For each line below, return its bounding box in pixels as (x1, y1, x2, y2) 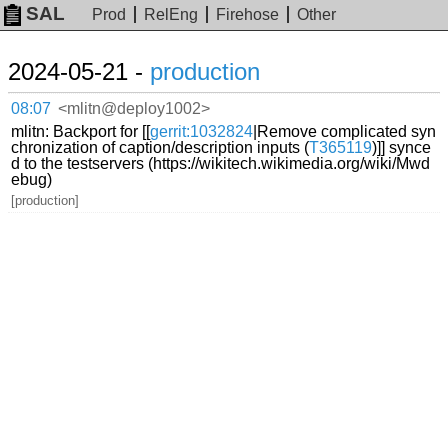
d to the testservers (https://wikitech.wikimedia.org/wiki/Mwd (11, 154, 431, 172)
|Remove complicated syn (253, 122, 437, 140)
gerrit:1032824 (150, 122, 254, 140)
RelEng (144, 6, 199, 24)
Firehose (216, 6, 280, 24)
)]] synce (372, 138, 432, 156)
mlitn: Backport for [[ (11, 122, 151, 140)
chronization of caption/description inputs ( (11, 138, 310, 156)
